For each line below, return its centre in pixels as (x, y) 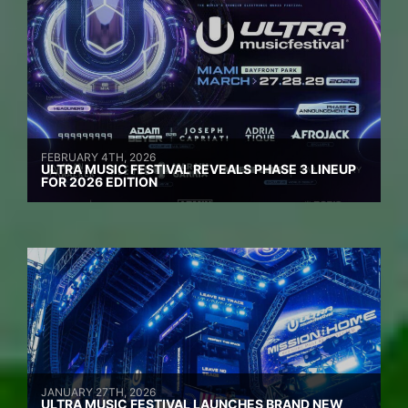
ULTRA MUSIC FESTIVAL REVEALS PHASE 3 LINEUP (199, 169)
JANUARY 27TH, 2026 (98, 393)
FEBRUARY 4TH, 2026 (98, 158)
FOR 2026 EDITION (99, 182)
